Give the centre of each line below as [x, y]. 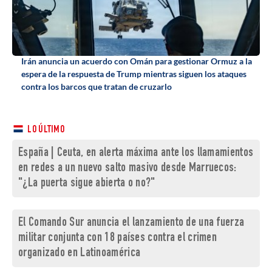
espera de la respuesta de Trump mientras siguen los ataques [134, 74]
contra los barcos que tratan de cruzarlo [97, 87]
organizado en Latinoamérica [80, 254]
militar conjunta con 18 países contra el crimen [118, 239]
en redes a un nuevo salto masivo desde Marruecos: [127, 169]
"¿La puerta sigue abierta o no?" [87, 184]
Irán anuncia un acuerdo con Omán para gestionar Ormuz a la [137, 61]
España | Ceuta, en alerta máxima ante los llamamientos [136, 154]
